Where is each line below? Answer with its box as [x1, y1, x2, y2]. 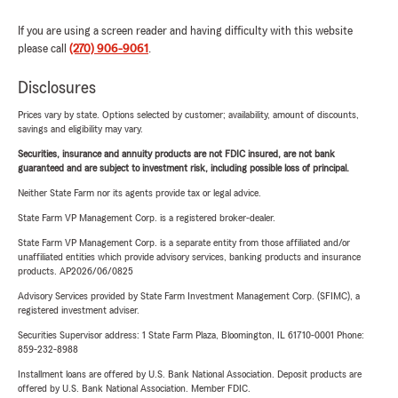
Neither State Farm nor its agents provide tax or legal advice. [18, 187, 261, 198]
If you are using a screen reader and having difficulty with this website [18, 25, 353, 37]
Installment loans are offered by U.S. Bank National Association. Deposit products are [18, 369, 362, 379]
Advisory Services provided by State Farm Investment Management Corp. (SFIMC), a [18, 291, 360, 301]
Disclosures [18, 79, 96, 97]
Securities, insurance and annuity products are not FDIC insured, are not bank [18, 148, 335, 159]
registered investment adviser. [18, 305, 139, 315]
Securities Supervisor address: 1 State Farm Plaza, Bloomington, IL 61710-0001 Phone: [18, 330, 364, 340]
